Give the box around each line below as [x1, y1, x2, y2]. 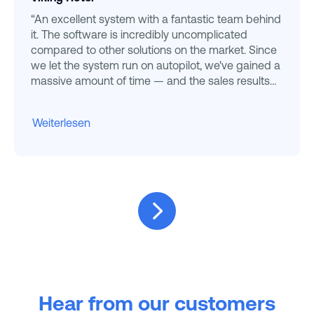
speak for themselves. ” [31, 90, 147, 103]
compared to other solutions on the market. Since [31, 43, 277, 57]
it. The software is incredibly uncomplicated [31, 28, 247, 41]
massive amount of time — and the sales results [31, 74, 270, 88]
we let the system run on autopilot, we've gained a [31, 59, 280, 72]
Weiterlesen [32, 116, 90, 130]
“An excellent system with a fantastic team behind [31, 13, 281, 26]
